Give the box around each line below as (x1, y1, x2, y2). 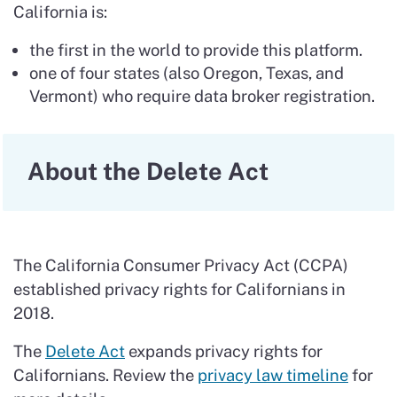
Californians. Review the (13, 364, 198, 385)
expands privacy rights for (125, 340, 323, 361)
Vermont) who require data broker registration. (29, 85, 376, 105)
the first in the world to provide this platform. (29, 39, 363, 59)
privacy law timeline (198, 364, 348, 385)
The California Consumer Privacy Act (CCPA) (13, 254, 348, 275)
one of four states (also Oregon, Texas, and (29, 62, 345, 82)
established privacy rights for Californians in (13, 278, 346, 299)
